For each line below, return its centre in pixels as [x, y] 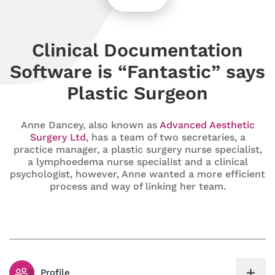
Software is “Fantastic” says [137, 71]
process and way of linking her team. [137, 186]
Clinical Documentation [137, 50]
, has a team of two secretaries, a [165, 137]
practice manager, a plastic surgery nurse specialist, [137, 149]
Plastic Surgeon [137, 93]
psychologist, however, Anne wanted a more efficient [137, 174]
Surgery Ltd [58, 137]
